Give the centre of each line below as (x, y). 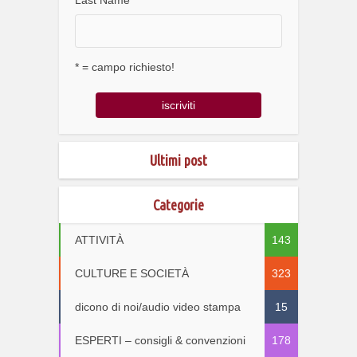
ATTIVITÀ (99, 239)
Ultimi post (178, 160)
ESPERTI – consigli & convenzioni (160, 340)
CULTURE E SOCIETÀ (132, 273)
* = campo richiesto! (125, 67)
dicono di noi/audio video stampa (158, 306)
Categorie (178, 204)
